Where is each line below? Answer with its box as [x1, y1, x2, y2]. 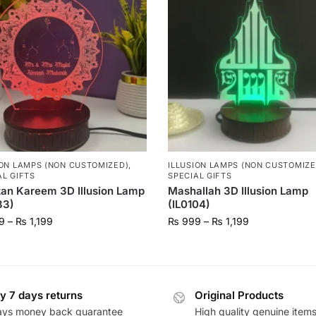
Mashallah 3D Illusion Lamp [168, 184, 309, 198]
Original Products [195, 288, 284, 303]
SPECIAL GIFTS [168, 171, 232, 181]
